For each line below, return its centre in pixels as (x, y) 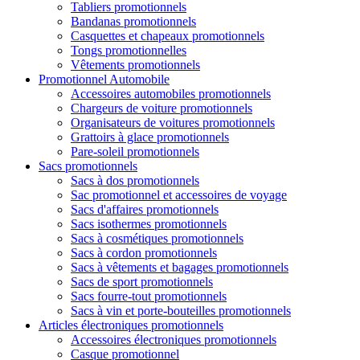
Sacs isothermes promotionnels (149, 224)
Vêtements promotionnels (135, 65)
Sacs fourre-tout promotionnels (149, 296)
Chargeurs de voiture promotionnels (162, 108)
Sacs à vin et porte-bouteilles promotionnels (181, 311)
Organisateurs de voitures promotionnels (173, 123)
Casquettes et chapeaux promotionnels (168, 36)
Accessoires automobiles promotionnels (171, 94)
